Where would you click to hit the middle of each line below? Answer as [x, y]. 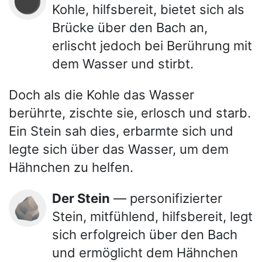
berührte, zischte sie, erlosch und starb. [130, 113]
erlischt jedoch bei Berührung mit [152, 45]
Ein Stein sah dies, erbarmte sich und [121, 131]
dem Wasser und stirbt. [123, 63]
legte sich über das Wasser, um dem [119, 149]
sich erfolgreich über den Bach [145, 234]
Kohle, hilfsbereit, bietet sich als [148, 9]
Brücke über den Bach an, [130, 27]
